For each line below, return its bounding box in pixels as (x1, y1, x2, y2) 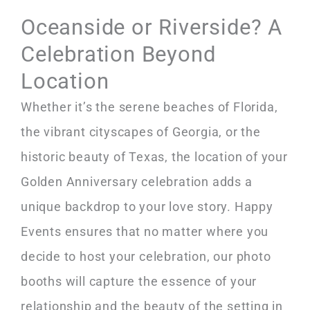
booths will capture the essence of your (21, 273, 257, 289)
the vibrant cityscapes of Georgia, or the (21, 124, 261, 139)
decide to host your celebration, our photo (21, 248, 271, 264)
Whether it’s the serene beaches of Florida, (21, 99, 278, 114)
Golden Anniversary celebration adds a (21, 174, 253, 189)
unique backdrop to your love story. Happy (21, 199, 273, 214)
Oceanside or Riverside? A (21, 15, 282, 39)
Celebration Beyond (21, 42, 216, 66)
